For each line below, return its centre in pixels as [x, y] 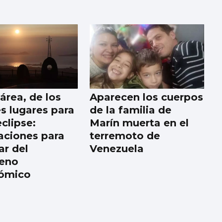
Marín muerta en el [139, 123]
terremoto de [125, 136]
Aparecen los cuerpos [147, 97]
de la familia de [131, 110]
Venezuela [117, 149]
